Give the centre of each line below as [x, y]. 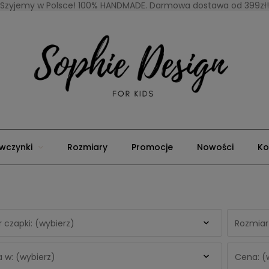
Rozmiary [87, 147]
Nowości [215, 147]
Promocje [152, 147]
